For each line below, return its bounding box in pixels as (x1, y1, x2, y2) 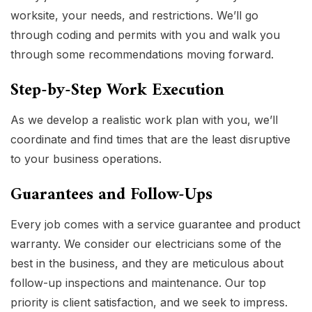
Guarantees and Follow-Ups (10, 180, 212, 210)
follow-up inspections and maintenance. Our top (10, 276, 266, 290)
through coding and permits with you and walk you (10, 28, 280, 42)
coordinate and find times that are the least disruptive (10, 132, 290, 147)
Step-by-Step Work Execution (10, 76, 224, 106)
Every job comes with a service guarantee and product (10, 217, 300, 232)
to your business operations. (10, 152, 162, 166)
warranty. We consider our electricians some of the (10, 237, 281, 251)
